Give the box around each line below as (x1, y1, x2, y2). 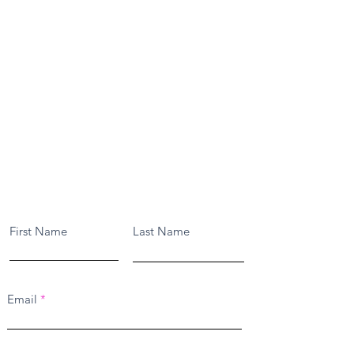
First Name (9, 224, 67, 239)
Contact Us (6, 186, 69, 199)
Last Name (132, 224, 190, 239)
